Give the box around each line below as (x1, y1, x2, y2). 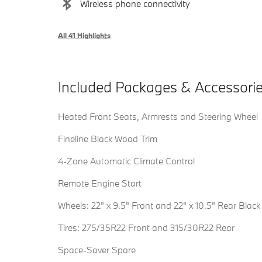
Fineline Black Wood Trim (58, 133, 157, 145)
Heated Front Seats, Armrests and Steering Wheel (58, 111, 258, 123)
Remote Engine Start (58, 177, 142, 189)
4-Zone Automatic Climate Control (58, 155, 195, 167)
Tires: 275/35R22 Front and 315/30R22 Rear (58, 222, 235, 234)
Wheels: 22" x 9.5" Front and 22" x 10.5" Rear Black (58, 199, 260, 212)
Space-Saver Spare (58, 244, 136, 256)
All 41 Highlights (58, 30, 111, 40)
